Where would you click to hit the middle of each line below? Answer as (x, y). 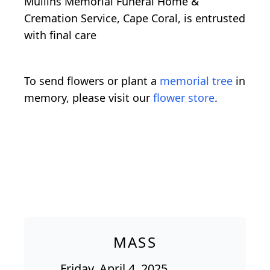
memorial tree (196, 81)
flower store (184, 98)
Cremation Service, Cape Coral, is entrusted (135, 18)
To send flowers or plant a (92, 81)
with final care (60, 35)
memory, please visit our (89, 98)
